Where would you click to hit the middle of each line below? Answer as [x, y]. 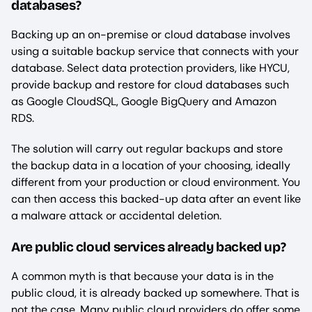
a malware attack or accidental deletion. [118, 216]
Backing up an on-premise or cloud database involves [151, 35]
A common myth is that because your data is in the [142, 276]
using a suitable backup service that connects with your [155, 52]
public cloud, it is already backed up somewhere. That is [155, 292]
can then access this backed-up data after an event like [156, 199]
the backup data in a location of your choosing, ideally [151, 166]
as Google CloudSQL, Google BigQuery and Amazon [144, 102]
